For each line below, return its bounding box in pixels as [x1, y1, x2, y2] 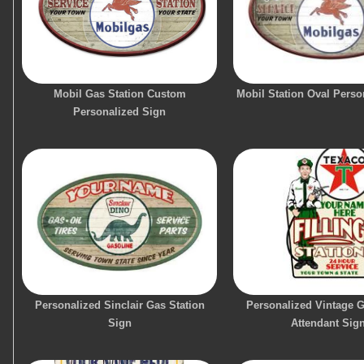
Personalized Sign [73, 106, 166, 118]
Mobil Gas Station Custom [53, 88, 186, 100]
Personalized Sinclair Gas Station [34, 299, 205, 311]
